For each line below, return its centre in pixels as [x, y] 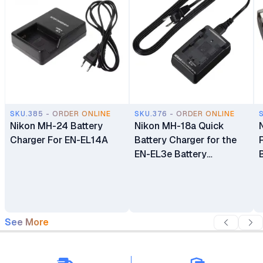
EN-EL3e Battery [171, 154]
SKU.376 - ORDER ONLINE [185, 114]
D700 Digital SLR [172, 196]
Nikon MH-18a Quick [179, 126]
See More [27, 222]
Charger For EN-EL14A [59, 140]
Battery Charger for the [186, 140]
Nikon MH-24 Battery [56, 126]
